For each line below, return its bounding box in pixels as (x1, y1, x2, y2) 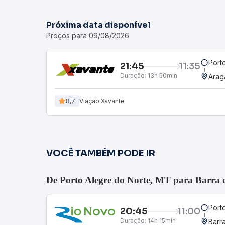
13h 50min (146, 71, 177, 79)
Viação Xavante (79, 97, 125, 105)
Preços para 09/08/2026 (46, 31, 129, 40)
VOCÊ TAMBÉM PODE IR (46, 148, 155, 159)
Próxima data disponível (46, 20, 151, 30)
